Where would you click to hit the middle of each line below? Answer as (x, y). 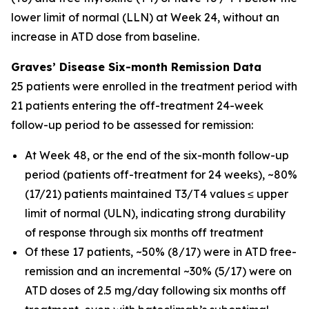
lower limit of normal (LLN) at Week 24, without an (145, 17)
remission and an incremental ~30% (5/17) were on (158, 271)
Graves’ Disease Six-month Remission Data (136, 67)
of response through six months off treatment (144, 232)
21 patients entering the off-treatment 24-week (137, 106)
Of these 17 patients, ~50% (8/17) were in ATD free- (161, 252)
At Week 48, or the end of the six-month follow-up (157, 155)
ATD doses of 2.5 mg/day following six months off (156, 290)
